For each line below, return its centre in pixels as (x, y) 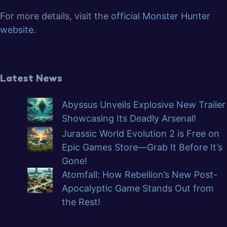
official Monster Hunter (161, 16)
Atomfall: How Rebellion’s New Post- (140, 175)
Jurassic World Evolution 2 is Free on (141, 134)
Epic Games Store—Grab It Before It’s (142, 147)
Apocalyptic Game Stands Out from (138, 188)
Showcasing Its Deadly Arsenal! (129, 118)
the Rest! (81, 202)
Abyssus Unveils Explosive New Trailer (144, 105)
